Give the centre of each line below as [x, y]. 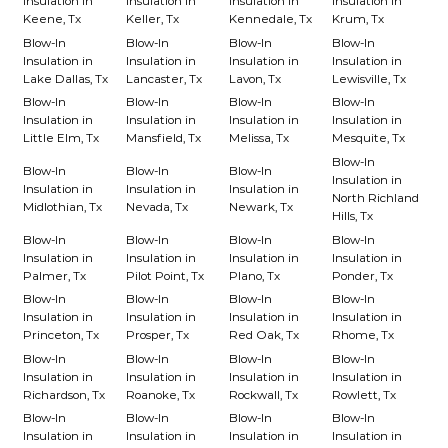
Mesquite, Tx [369, 138]
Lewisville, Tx [369, 78]
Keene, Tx [51, 19]
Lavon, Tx [255, 78]
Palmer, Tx [54, 275]
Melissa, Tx [259, 138]
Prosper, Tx [157, 335]
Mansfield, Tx [163, 138]
